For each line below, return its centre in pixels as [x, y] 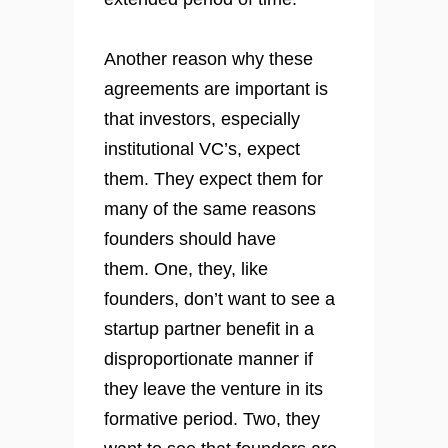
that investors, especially [202, 119]
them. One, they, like [186, 269]
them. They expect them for [213, 179]
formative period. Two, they [212, 419]
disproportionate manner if [208, 359]
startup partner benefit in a [209, 329]
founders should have [190, 239]
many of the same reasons [210, 209]
